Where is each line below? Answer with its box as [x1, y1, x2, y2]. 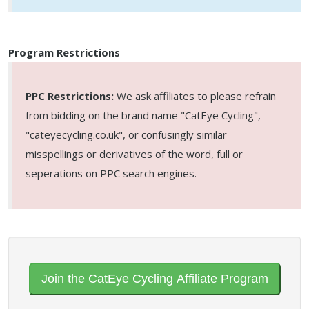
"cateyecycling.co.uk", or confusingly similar [26, 128, 227, 141]
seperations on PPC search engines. [26, 166, 197, 180]
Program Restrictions [8, 46, 120, 59]
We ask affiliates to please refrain [114, 89, 276, 103]
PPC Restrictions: [26, 89, 114, 103]
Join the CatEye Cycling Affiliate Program [41, 271, 268, 286]
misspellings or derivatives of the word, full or [26, 147, 243, 161]
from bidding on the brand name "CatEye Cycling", [26, 108, 261, 122]
